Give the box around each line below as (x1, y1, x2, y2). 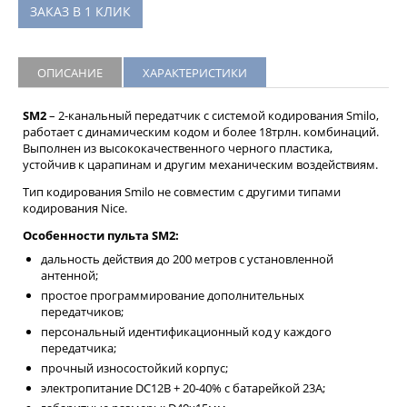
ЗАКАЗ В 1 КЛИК (30, 2, 131, 20)
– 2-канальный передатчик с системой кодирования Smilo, (46, 106, 379, 124)
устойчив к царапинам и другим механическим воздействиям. (23, 155, 378, 173)
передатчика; (41, 339, 116, 356)
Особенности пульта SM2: (23, 226, 179, 243)
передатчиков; (41, 303, 124, 320)
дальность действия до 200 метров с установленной (41, 250, 333, 267)
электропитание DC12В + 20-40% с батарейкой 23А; (41, 379, 325, 396)
